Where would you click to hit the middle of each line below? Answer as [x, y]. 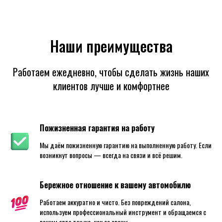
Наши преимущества [111, 46]
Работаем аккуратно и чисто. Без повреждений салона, [115, 202]
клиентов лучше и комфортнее [111, 86]
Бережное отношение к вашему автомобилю [115, 185]
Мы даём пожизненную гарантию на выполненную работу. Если [126, 145]
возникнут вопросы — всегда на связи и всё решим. [111, 155]
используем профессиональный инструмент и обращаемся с [123, 212]
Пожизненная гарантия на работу [97, 128]
